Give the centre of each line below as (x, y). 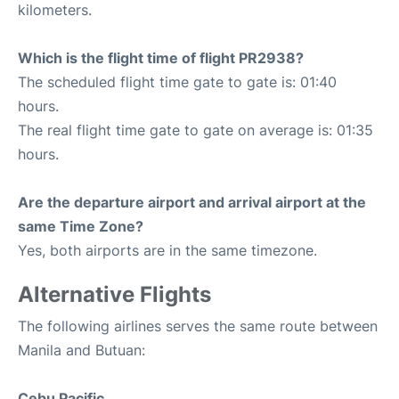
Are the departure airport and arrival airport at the (192, 203)
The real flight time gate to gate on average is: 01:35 (195, 130)
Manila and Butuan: (81, 350)
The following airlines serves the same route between (198, 326)
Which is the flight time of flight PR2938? (161, 58)
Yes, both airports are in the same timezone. (167, 251)
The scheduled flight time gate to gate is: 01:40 (177, 82)
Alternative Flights (114, 295)
